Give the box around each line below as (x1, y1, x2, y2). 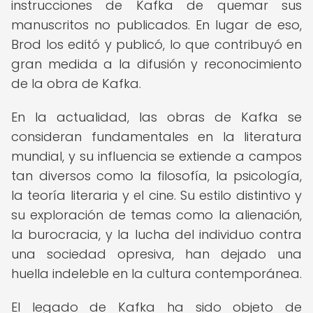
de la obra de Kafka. (11, 75, 141, 92)
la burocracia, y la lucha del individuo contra (11, 226, 302, 243)
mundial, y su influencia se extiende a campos (11, 147, 302, 165)
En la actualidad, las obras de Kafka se (11, 108, 302, 126)
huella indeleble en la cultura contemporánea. (11, 265, 302, 282)
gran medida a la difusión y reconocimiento (11, 55, 302, 73)
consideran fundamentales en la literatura (11, 128, 302, 145)
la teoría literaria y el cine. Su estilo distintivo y (11, 187, 302, 204)
